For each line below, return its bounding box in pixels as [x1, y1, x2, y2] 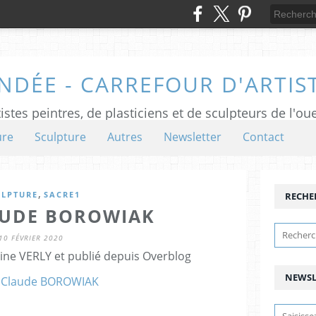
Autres [107, 129, 142, 145]
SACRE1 [43, 189, 80, 200]
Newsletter [164, 129, 221, 145]
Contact [243, 129, 284, 145]
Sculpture [35, 129, 86, 145]
